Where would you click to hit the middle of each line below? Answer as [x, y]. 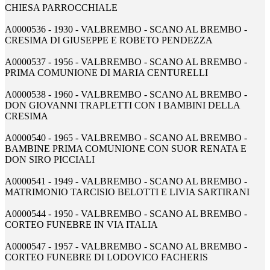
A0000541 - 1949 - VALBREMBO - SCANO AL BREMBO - [126, 181]
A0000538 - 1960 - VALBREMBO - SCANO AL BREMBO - [126, 95]
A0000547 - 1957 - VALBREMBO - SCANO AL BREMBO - [126, 246]
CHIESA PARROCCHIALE [61, 8]
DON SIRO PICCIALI [50, 160]
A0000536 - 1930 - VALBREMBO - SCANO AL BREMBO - [126, 30]
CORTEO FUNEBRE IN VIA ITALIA [81, 225]
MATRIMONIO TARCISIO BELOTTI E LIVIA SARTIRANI [127, 192]
